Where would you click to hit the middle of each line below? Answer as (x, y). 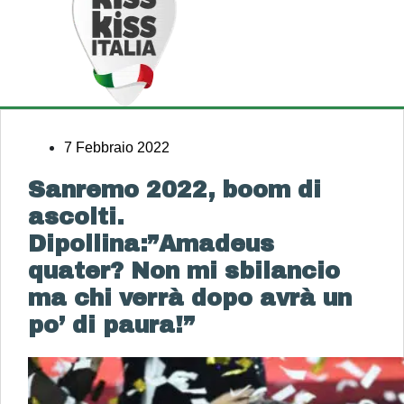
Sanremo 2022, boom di (174, 190)
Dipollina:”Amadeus (151, 244)
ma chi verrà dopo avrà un (190, 298)
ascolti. (76, 217)
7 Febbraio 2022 (117, 147)
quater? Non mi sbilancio (184, 271)
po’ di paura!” (111, 325)
